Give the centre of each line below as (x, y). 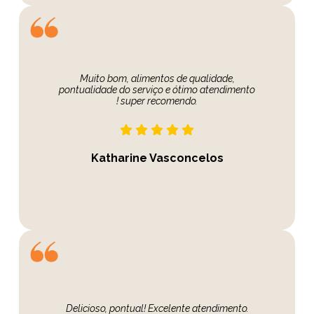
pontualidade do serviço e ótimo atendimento (157, 90)
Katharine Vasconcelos (157, 158)
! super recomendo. (157, 101)
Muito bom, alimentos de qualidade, (157, 79)
